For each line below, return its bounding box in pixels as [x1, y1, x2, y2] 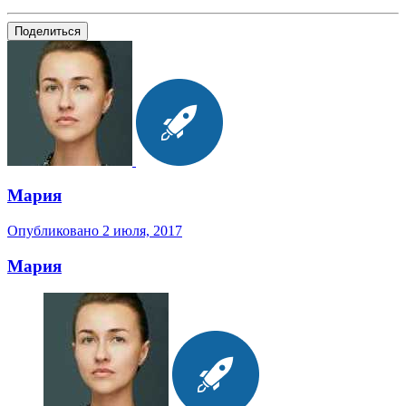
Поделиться [14, 24, 81, 38]
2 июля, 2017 [102, 223, 182, 239]
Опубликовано [7, 223, 102, 239]
